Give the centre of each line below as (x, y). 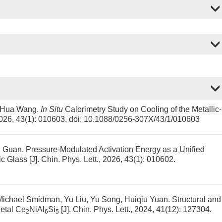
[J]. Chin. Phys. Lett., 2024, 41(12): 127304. (135, 209)
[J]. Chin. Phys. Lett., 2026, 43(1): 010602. (101, 159)
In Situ (52, 109)
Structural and (196, 199)
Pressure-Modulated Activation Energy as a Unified (115, 149)
